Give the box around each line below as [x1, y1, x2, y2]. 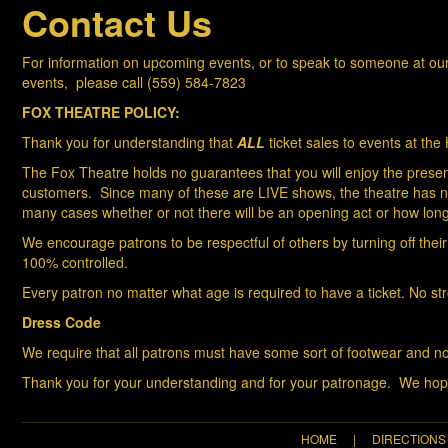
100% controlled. [22, 252, 128, 273]
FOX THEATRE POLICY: [22, 102, 180, 123]
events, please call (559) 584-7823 [22, 72, 246, 93]
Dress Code [22, 312, 101, 333]
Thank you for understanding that [22, 132, 237, 153]
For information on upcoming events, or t [22, 52, 280, 73]
